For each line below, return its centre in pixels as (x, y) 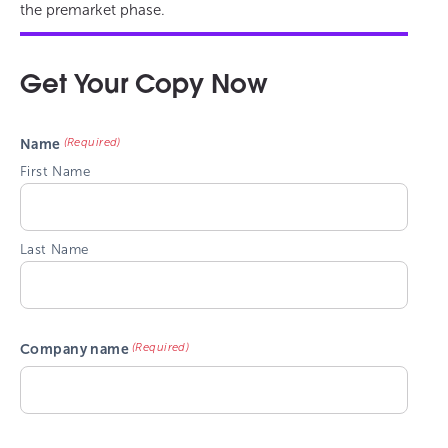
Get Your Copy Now (144, 86)
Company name (75, 349)
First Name (55, 171)
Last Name (54, 249)
